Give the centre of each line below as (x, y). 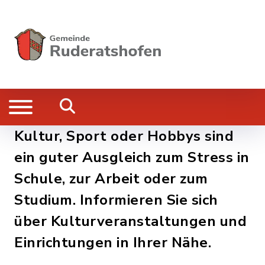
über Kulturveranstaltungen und (130, 221)
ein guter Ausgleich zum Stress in (132, 157)
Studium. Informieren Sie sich (116, 200)
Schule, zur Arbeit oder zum (111, 179)
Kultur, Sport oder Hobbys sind (124, 136)
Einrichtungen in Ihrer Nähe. (113, 243)
